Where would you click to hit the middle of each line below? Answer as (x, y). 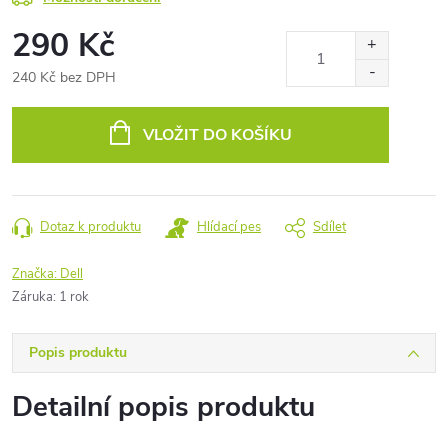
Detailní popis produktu (163, 407)
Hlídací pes (229, 227)
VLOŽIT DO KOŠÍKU (217, 135)
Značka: (36, 274)
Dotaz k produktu (90, 227)
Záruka (32, 297)
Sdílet (329, 227)
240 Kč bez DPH (64, 77)
